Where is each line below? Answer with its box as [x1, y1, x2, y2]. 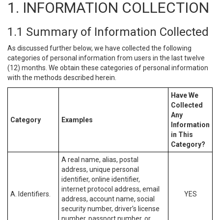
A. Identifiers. [10, 190, 51, 198]
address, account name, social [61, 195, 155, 203]
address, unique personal [61, 165, 139, 173]
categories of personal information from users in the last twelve [7, 54, 205, 62]
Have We [171, 91, 198, 99]
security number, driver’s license [61, 205, 160, 213]
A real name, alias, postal [61, 156, 138, 164]
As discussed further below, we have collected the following [7, 44, 192, 52]
